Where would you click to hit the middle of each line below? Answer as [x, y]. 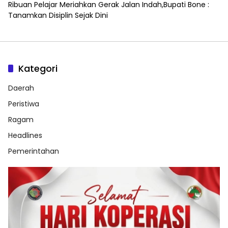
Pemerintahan [34, 151]
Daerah [21, 88]
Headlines [25, 135]
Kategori [38, 68]
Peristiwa [24, 104]
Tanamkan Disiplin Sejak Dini [58, 15]
